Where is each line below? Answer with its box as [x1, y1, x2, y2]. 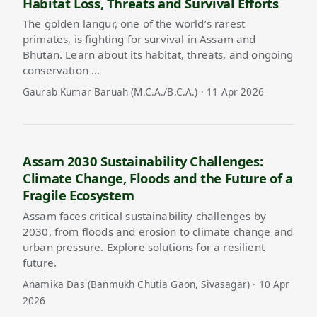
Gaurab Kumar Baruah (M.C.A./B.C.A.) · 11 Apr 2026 [23, 85, 264, 99]
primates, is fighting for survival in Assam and [23, 32, 256, 47]
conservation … [23, 63, 100, 78]
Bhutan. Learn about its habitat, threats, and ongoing [23, 47, 294, 62]
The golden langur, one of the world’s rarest [23, 16, 246, 31]
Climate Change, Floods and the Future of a [23, 168, 293, 187]
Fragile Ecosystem [23, 185, 134, 204]
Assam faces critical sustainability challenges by [23, 208, 266, 223]
